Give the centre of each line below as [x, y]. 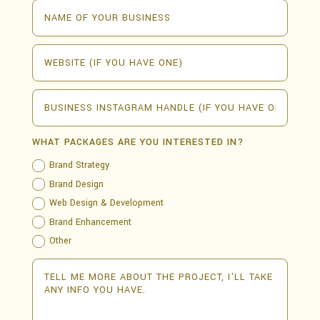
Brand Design [77, 184]
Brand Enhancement [91, 222]
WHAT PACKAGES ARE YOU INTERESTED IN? [138, 142]
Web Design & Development [107, 203]
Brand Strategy [80, 165]
